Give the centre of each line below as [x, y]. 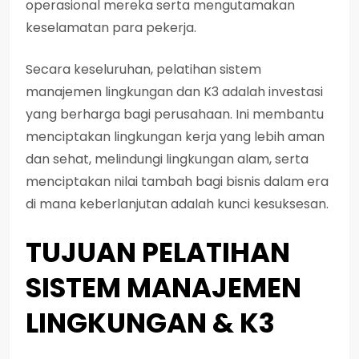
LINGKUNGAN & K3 [150, 323]
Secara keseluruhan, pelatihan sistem [143, 69]
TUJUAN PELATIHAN [158, 252]
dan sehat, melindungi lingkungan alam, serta [167, 159]
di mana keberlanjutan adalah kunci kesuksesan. [177, 204]
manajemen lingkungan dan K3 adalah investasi [174, 91]
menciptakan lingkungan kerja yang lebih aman [175, 136]
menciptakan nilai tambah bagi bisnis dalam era [177, 181]
